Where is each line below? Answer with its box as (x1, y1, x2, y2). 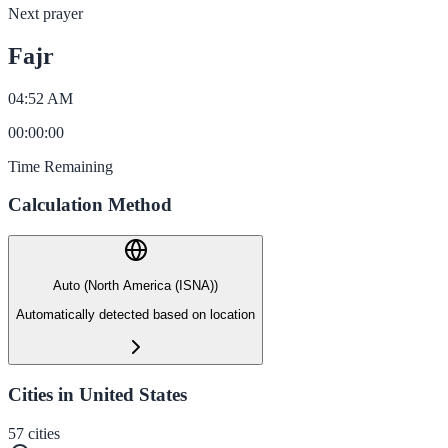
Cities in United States (8, 383, 187, 405)
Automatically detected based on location (16, 306, 255, 322)
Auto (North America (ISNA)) (53, 278, 218, 294)
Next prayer (8, 4, 83, 22)
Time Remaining (8, 157, 113, 175)
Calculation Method (8, 194, 172, 216)
